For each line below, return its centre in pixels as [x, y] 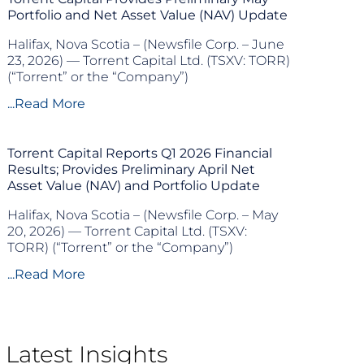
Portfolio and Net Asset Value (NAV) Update [147, 15]
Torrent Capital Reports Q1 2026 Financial [140, 153]
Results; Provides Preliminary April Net [131, 169]
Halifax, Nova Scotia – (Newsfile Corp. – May [143, 215]
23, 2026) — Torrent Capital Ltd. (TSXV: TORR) [149, 61]
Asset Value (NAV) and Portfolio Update [134, 186]
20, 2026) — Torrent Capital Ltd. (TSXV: [127, 231]
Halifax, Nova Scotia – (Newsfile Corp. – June [146, 44]
